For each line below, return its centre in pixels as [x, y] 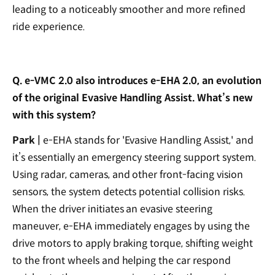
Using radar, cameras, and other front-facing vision [128, 174]
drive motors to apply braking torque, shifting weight [133, 243]
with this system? [54, 115]
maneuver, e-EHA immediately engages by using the [131, 226]
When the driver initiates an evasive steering [113, 209]
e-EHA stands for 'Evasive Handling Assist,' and [147, 140]
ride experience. [49, 27]
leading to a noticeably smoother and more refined [129, 10]
